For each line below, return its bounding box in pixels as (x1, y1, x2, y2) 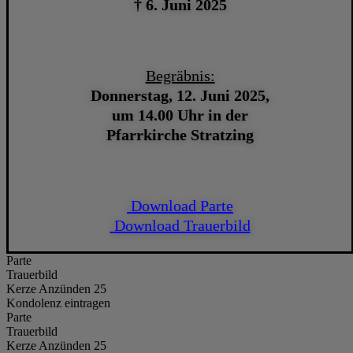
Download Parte (131, 196, 234, 214)
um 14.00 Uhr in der (112, 106, 249, 124)
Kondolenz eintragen (6, 295, 110, 310)
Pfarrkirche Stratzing (106, 125, 255, 143)
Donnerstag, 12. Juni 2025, (91, 86, 270, 104)
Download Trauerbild (113, 216, 251, 234)
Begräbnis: (145, 66, 215, 84)
